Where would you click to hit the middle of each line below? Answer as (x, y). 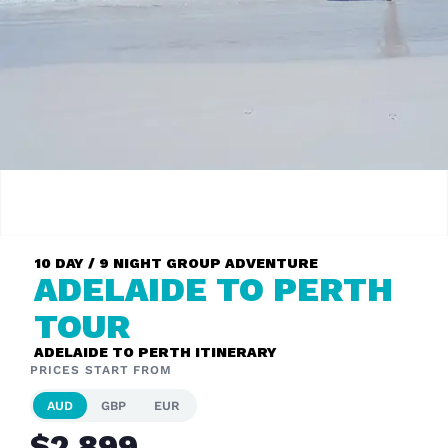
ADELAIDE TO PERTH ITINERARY (155, 352)
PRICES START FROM (101, 370)
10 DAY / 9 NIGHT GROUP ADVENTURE (175, 263)
